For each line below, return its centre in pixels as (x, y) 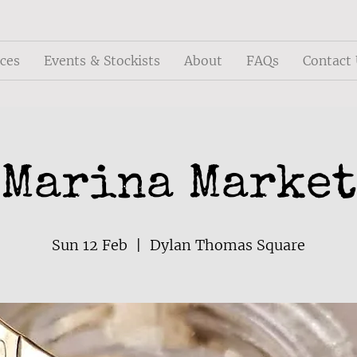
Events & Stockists (102, 61)
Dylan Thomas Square (228, 245)
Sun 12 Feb (90, 245)
